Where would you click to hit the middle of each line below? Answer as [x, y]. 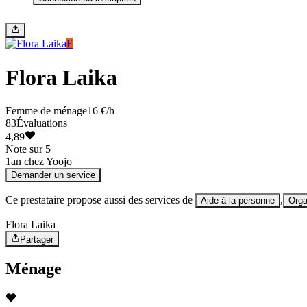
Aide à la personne [238, 201]
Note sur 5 [28, 149]
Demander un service [53, 175]
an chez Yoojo [41, 162]
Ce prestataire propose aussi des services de [99, 200]
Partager [37, 239]
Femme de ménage [46, 111]
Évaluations [42, 123]
